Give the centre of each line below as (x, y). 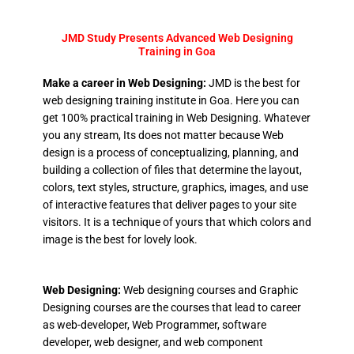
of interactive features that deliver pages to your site (169, 204)
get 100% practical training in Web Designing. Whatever (176, 117)
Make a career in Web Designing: (125, 83)
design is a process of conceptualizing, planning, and (170, 152)
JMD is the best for (254, 83)
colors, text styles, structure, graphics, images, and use (175, 187)
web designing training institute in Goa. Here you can (171, 100)
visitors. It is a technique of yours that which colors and (177, 222)
